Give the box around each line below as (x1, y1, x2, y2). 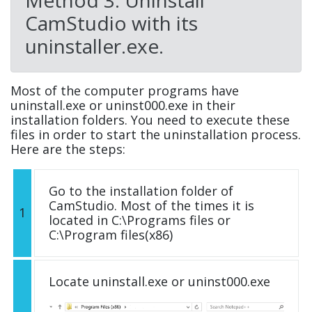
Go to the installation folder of (49, 182, 233, 199)
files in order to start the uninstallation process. (10, 125, 301, 143)
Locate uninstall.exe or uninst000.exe (49, 272, 270, 290)
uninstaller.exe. (25, 32, 164, 59)
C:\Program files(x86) (49, 226, 173, 243)
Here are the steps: (10, 140, 125, 157)
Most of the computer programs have (10, 81, 239, 99)
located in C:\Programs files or (49, 211, 231, 228)
